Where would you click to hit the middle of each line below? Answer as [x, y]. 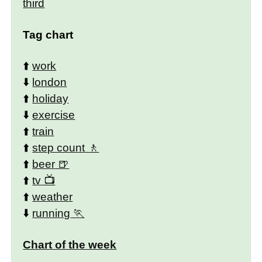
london [50, 82]
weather [53, 197]
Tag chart [48, 35]
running [51, 213]
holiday [51, 99]
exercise [54, 115]
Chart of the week [70, 244]
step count [59, 148]
